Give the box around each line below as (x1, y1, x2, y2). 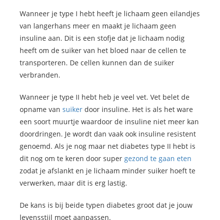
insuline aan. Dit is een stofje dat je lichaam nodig (20, 33, 185, 43)
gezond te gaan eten (124, 154, 192, 164)
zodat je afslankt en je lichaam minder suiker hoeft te (20, 166, 195, 176)
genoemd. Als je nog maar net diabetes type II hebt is (20, 141, 195, 151)
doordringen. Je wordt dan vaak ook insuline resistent (20, 129, 196, 139)
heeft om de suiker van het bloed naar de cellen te (20, 46, 186, 55)
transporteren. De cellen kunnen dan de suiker (20, 58, 174, 68)
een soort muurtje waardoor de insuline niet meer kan (20, 117, 199, 127)
